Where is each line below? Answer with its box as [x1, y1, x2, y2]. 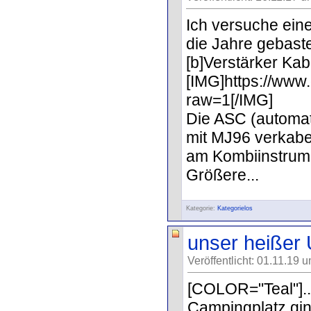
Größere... [186, 165, 259, 184]
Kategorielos [217, 205, 253, 212]
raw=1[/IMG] [186, 90, 273, 109]
